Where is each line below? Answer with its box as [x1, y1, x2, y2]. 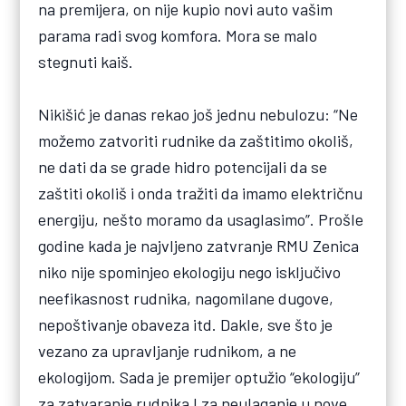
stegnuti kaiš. [38, 52, 134, 72]
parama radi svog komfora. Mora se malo [38, 25, 318, 46]
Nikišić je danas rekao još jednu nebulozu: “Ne [38, 104, 359, 125]
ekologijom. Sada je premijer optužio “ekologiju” [38, 367, 361, 388]
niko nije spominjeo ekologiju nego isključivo [38, 262, 342, 283]
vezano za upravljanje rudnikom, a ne [38, 341, 297, 362]
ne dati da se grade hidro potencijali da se [38, 157, 328, 178]
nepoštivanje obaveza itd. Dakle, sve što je [38, 314, 333, 335]
